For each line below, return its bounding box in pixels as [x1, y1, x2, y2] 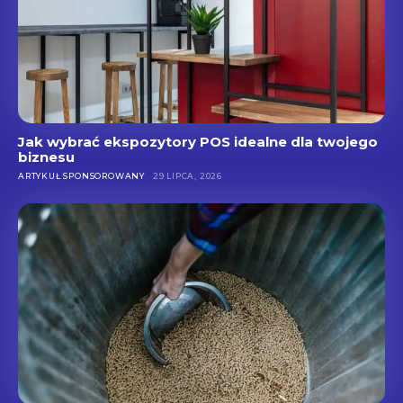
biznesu [18, 148, 75, 166]
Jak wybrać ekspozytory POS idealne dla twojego [18, 132, 378, 150]
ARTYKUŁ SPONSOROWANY [18, 170, 145, 181]
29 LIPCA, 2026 [152, 170, 223, 181]
